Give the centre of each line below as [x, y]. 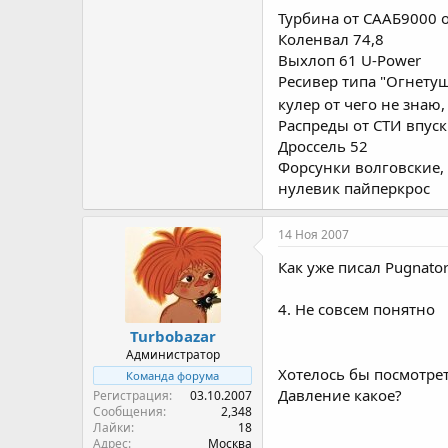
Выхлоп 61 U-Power [349, 59]
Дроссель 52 [323, 145]
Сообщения [128, 411]
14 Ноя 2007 [313, 234]
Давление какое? [340, 394]
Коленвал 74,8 [331, 38]
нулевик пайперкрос [354, 187]
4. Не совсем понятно [356, 308]
